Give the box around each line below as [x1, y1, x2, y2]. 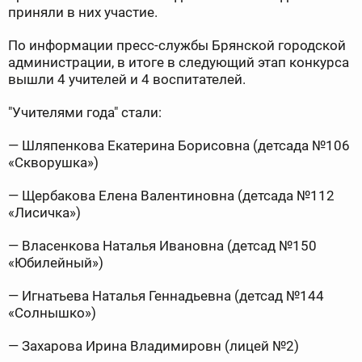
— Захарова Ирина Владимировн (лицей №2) [8, 338, 299, 355]
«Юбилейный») [8, 255, 103, 271]
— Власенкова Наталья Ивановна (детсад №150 [8, 238, 317, 255]
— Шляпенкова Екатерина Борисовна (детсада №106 [8, 137, 350, 154]
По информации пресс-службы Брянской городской [8, 37, 346, 54]
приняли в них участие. [8, 4, 158, 21]
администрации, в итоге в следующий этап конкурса [8, 54, 349, 71]
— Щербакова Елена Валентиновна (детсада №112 [8, 187, 335, 204]
